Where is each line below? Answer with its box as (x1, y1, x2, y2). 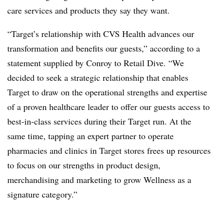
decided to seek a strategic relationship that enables (7, 72, 188, 83)
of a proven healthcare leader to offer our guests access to (7, 101, 210, 112)
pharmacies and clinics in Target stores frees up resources (7, 145, 211, 156)
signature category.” (7, 188, 77, 200)
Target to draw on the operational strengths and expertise (7, 86, 207, 98)
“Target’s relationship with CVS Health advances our (7, 28, 194, 39)
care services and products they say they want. (7, 4, 170, 16)
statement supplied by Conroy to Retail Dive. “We (7, 57, 184, 69)
